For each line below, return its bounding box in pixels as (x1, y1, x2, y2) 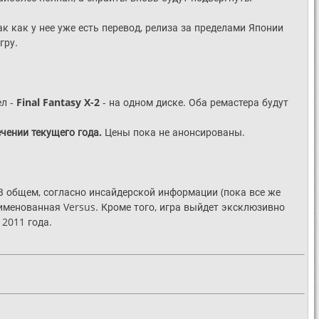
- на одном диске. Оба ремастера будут (100, 95, 288, 110)
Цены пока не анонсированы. (102, 125, 245, 140)
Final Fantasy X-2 (16, 95, 100, 110)
